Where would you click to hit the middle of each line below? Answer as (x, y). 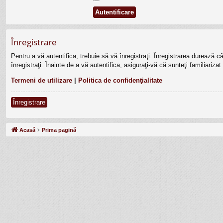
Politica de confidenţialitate (120, 81)
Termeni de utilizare (42, 81)
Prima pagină (59, 130)
